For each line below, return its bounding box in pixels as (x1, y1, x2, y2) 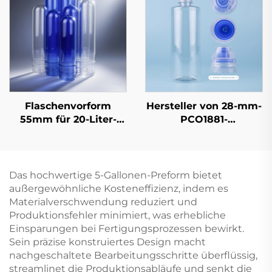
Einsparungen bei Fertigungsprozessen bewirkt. (9, 222, 244, 234)
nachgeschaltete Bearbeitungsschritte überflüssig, (9, 249, 257, 261)
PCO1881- (180, 113, 228, 125)
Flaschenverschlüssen (148, 126, 260, 138)
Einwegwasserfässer (15, 126, 121, 138)
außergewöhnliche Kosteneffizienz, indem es (9, 182, 228, 194)
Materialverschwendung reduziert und (9, 195, 197, 208)
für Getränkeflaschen (150, 166, 258, 178)
